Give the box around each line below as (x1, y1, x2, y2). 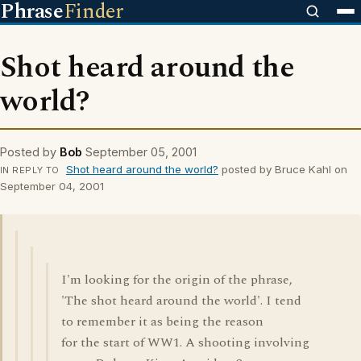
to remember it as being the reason (61, 312, 263, 331)
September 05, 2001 (85, 145, 197, 159)
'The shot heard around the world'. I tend (61, 291, 301, 310)
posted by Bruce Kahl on (218, 163, 347, 176)
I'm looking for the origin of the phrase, (61, 270, 293, 289)
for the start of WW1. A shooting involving (61, 333, 309, 352)
